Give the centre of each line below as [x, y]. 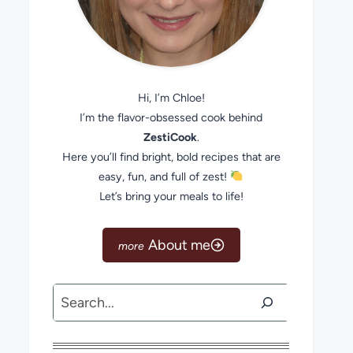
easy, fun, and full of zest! [165, 176]
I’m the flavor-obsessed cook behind [171, 117]
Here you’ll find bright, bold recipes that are [171, 157]
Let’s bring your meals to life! [171, 196]
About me [179, 245]
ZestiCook [170, 137]
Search [74, 295]
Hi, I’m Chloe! [171, 98]
